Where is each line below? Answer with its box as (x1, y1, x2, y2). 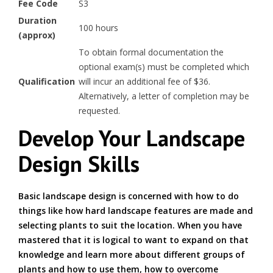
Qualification (18, 76, 75, 87)
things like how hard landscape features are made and (18, 205, 253, 216)
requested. (78, 105, 120, 116)
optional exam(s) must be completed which (78, 61, 249, 73)
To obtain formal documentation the (78, 46, 224, 58)
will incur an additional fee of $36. (78, 76, 210, 87)
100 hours (78, 22, 118, 34)
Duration (18, 15, 57, 26)
